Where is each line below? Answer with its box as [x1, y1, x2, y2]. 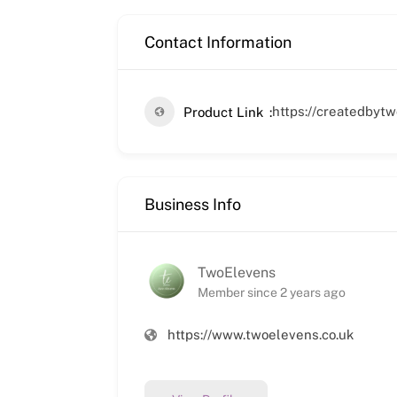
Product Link [183, 104, 263, 120]
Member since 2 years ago [198, 285, 346, 300]
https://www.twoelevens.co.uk [167, 326, 354, 342]
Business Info [144, 194, 241, 214]
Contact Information [144, 32, 292, 51]
